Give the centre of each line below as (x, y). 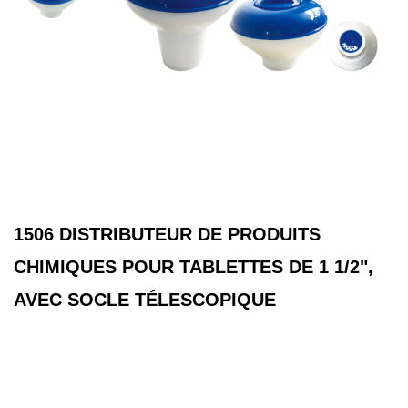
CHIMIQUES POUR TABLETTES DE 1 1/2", (194, 267)
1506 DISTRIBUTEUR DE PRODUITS (167, 235)
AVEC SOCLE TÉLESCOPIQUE (145, 300)
